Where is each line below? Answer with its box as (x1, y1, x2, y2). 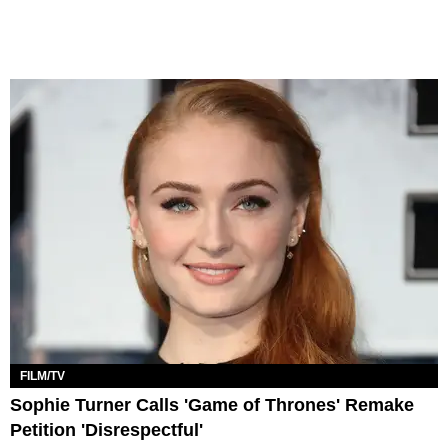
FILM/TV (20, 368, 65, 383)
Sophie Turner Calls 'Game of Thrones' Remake (10, 394, 414, 415)
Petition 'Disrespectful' (10, 419, 203, 440)
